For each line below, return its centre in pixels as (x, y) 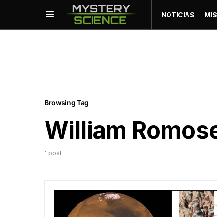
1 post (53, 153)
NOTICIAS (178, 15)
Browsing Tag (67, 102)
